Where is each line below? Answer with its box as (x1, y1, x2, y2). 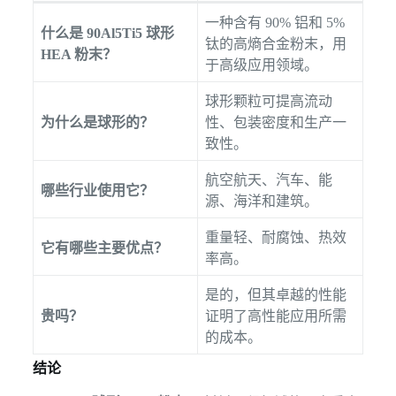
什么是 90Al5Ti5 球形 (40, 26, 174, 42)
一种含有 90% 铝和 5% (204, 15, 345, 31)
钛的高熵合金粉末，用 (204, 36, 346, 52)
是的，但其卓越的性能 (204, 287, 346, 303)
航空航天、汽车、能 (204, 172, 332, 188)
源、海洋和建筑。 (204, 194, 318, 209)
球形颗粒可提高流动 (204, 94, 332, 110)
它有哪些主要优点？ (40, 240, 168, 256)
